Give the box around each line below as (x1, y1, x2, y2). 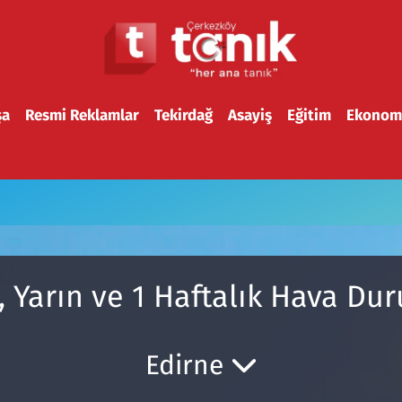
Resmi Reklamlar (24, 106, 139, 126)
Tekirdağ (153, 106, 213, 126)
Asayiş (227, 106, 272, 126)
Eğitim (286, 106, 331, 126)
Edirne (144, 348, 231, 381)
